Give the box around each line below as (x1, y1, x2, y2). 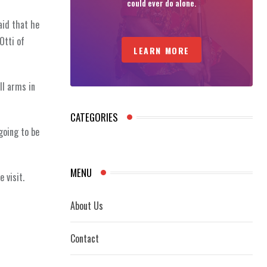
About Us (70, 198, 103, 213)
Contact (70, 231, 99, 246)
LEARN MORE (133, 44, 190, 57)
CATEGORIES (70, 110, 118, 125)
